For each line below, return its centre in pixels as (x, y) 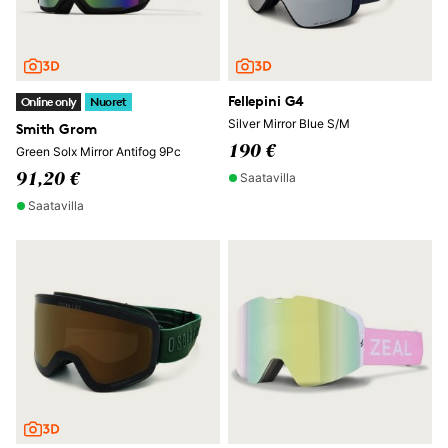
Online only (49, 101)
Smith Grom (56, 128)
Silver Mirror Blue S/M (289, 123)
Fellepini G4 (266, 100)
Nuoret (108, 101)
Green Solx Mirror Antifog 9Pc (98, 151)
